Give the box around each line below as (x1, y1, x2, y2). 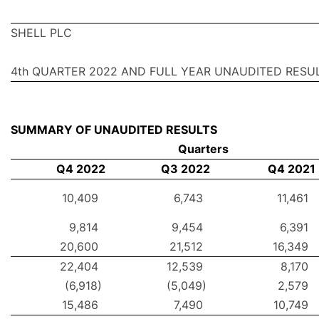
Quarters (177, 142, 229, 157)
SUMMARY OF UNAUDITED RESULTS (11, 122, 217, 137)
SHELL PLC (11, 26, 72, 41)
